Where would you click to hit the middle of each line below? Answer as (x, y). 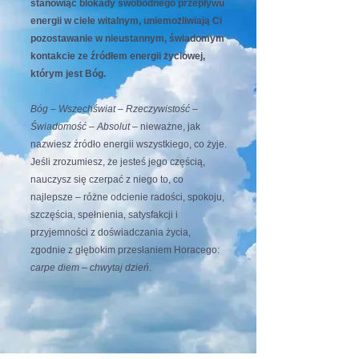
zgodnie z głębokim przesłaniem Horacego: (125, 250)
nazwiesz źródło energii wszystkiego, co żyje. (129, 144)
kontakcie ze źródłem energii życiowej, (118, 56)
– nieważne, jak (165, 127)
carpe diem (55, 268)
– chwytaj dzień (115, 268)
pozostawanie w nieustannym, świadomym (127, 38)
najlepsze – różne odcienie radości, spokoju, (127, 197)
